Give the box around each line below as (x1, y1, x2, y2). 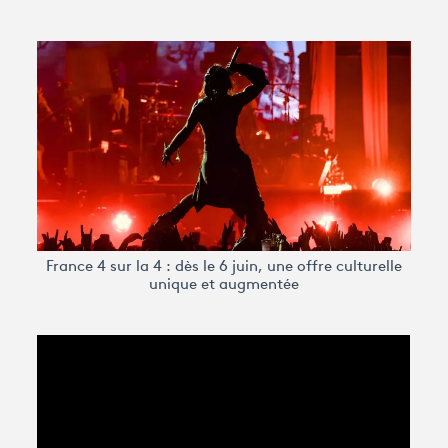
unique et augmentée (149, 277, 299, 293)
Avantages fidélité (32, 50, 175, 73)
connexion (60, 98, 139, 121)
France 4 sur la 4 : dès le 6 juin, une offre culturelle (46, 259, 402, 275)
